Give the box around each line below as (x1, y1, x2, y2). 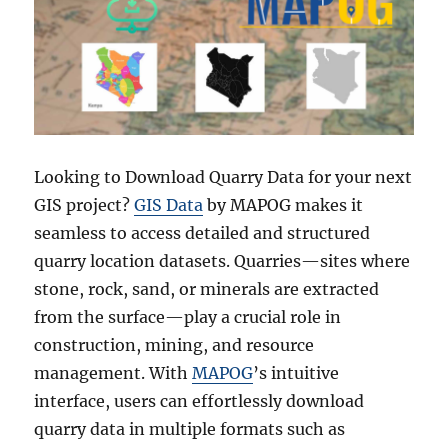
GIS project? (34, 195, 135, 216)
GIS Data (134, 195, 204, 216)
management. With (34, 363, 193, 384)
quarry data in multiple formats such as (34, 419, 346, 440)
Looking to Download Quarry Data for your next (34, 167, 413, 188)
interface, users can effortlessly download (34, 391, 365, 412)
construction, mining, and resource (34, 335, 315, 356)
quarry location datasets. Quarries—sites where (34, 251, 411, 272)
